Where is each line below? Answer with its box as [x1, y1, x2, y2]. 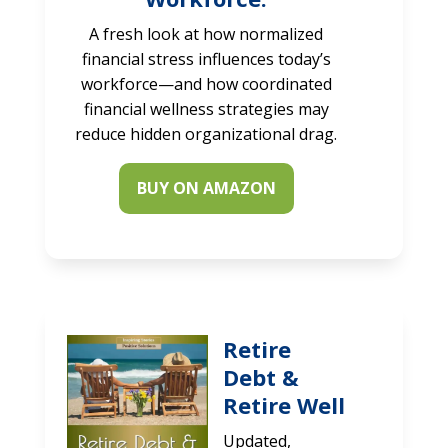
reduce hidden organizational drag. [75, 122, 338, 145]
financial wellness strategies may [83, 97, 329, 120]
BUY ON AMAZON [136, 176, 276, 199]
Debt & [222, 361, 299, 392]
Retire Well [222, 389, 345, 420]
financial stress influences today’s [81, 47, 331, 70]
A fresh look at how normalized [89, 22, 324, 45]
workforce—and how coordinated [80, 72, 332, 95]
